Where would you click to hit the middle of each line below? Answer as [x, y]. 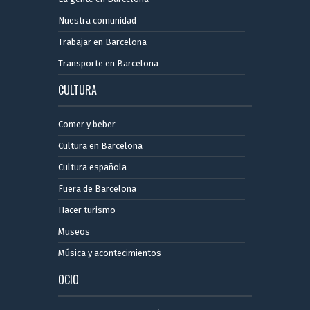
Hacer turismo [87, 210]
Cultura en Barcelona [100, 146]
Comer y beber [87, 125]
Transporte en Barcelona [108, 64]
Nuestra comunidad [97, 21]
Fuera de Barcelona [97, 189]
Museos [74, 232]
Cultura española [92, 167]
